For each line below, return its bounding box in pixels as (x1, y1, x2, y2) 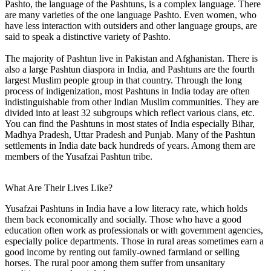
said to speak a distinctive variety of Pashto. (5, 31, 171, 42)
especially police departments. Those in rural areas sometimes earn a (5, 235, 264, 246)
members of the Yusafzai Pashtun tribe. (5, 151, 152, 162)
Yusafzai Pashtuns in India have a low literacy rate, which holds (5, 203, 247, 214)
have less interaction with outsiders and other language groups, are (5, 20, 257, 31)
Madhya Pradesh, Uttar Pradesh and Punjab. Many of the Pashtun (5, 129, 255, 140)
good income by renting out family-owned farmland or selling (5, 246, 240, 257)
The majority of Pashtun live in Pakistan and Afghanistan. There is (5, 53, 258, 64)
